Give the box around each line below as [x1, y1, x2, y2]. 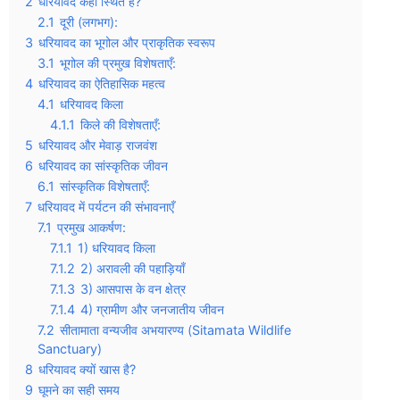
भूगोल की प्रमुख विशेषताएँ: [60, 55, 176, 71]
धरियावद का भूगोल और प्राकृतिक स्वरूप [38, 35, 215, 50]
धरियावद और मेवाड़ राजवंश [38, 137, 157, 153]
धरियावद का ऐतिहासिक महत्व [38, 76, 165, 91]
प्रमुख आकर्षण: [57, 220, 126, 235]
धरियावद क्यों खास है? [38, 362, 136, 377]
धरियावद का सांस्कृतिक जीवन [38, 158, 168, 173]
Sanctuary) [37, 341, 102, 356]
